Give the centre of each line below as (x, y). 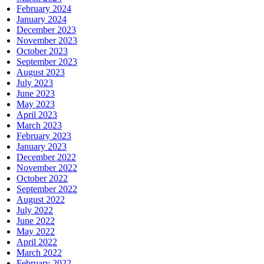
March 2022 (39, 252)
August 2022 (41, 199)
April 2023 (37, 114)
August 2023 (41, 72)
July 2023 (35, 82)
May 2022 (36, 231)
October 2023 (42, 51)
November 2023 (47, 40)
